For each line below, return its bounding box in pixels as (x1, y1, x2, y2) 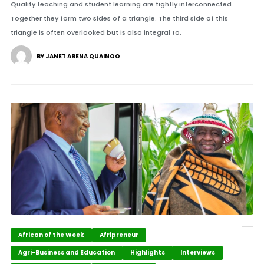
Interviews (180, 248, 215, 257)
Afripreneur (99, 230, 138, 239)
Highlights (130, 248, 165, 257)
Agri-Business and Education (18, 248, 115, 257)
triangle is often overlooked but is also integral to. (10, 28, 181, 37)
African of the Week (18, 230, 84, 239)
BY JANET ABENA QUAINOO (36, 52, 120, 61)
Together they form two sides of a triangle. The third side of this (10, 14, 228, 23)
